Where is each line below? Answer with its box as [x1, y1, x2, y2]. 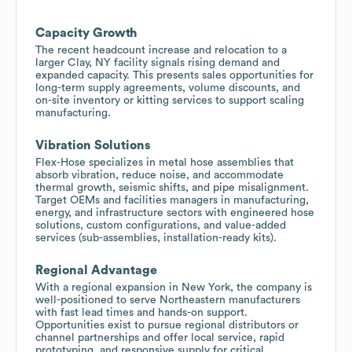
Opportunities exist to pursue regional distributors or [35, 319, 299, 331]
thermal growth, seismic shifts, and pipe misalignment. [35, 181, 309, 193]
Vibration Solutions [35, 138, 150, 152]
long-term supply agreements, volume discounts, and [35, 82, 300, 93]
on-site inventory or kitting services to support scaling [35, 94, 304, 106]
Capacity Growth [35, 26, 137, 39]
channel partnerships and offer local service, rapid [35, 332, 284, 343]
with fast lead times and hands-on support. [35, 306, 247, 318]
